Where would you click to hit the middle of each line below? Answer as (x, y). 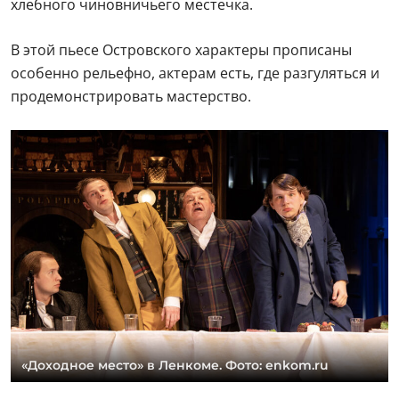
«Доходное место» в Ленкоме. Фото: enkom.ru (175, 365)
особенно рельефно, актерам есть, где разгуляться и (195, 73)
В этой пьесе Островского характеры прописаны (181, 50)
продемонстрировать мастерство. (131, 97)
